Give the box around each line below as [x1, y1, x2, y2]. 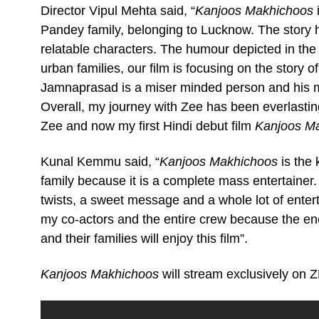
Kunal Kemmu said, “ [41, 154, 159, 169]
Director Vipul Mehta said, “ [41, 3, 195, 18]
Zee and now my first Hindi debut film [41, 118, 255, 133]
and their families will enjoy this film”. [41, 231, 248, 246]
